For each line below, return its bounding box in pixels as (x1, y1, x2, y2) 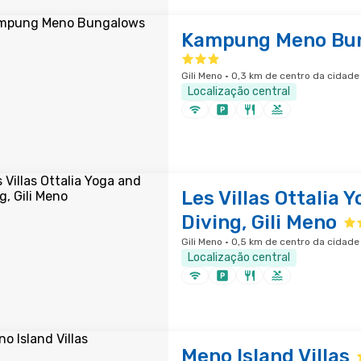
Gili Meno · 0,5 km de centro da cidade (180, 236, 359, 247)
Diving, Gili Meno (180, 211, 337, 234)
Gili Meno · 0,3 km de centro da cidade (180, 70, 359, 81)
